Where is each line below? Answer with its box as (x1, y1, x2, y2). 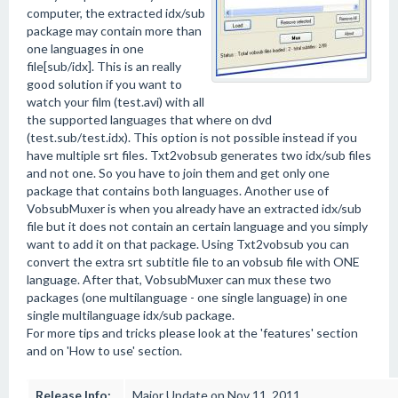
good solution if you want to (27, 76, 182, 92)
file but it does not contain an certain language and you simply (27, 219, 368, 234)
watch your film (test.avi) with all (27, 94, 204, 109)
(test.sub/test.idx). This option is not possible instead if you (27, 130, 357, 145)
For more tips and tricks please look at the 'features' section (27, 325, 358, 340)
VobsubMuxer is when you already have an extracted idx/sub (27, 201, 362, 216)
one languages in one (27, 41, 144, 56)
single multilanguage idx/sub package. (27, 307, 235, 322)
